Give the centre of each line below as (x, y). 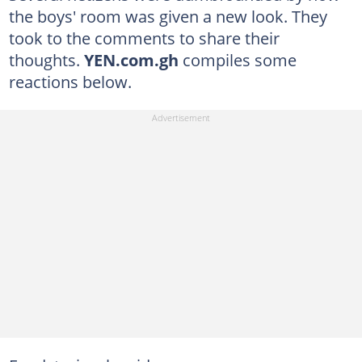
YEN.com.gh (131, 60)
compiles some (237, 60)
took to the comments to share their (144, 38)
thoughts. (46, 60)
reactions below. (70, 82)
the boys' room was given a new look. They (168, 17)
